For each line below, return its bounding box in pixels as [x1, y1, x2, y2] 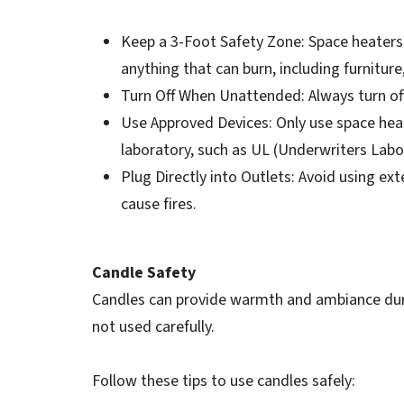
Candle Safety [92, 262, 196, 284]
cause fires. [121, 193, 197, 216]
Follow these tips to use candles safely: [92, 370, 355, 392]
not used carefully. [92, 316, 215, 338]
